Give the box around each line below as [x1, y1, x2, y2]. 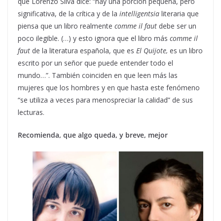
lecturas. [18, 107, 46, 117]
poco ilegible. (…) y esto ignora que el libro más [18, 33, 170, 43]
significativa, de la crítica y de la [18, 8, 119, 18]
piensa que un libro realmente [18, 21, 114, 31]
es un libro [170, 45, 203, 55]
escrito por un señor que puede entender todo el [18, 58, 173, 68]
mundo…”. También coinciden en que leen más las [18, 70, 178, 80]
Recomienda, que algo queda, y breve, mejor [18, 130, 170, 140]
